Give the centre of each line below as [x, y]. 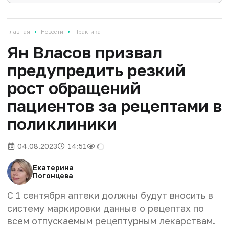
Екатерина [53, 168]
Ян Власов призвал [85, 52]
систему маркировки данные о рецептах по [106, 208]
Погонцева [53, 176]
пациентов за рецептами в [114, 106]
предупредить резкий [96, 70]
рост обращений [74, 88]
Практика [87, 32]
